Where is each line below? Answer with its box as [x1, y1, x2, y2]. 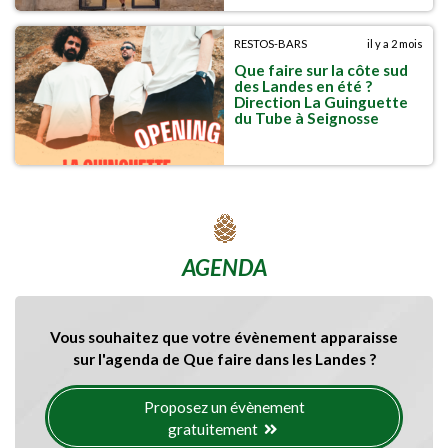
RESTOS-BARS [234, 36, 307, 50]
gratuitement [167, 419, 261, 438]
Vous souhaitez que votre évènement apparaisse [50, 327, 398, 346]
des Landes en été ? [234, 76, 372, 95]
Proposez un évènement [143, 397, 305, 416]
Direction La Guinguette [234, 92, 408, 111]
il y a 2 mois [367, 36, 423, 50]
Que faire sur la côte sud [234, 60, 408, 79]
